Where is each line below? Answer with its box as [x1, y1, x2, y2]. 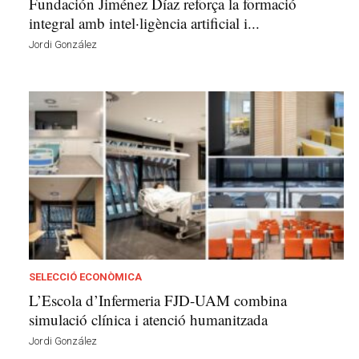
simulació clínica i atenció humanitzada [29, 309, 268, 330]
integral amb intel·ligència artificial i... [29, 12, 260, 33]
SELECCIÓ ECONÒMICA [29, 271, 142, 284]
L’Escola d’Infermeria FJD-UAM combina [29, 290, 287, 311]
